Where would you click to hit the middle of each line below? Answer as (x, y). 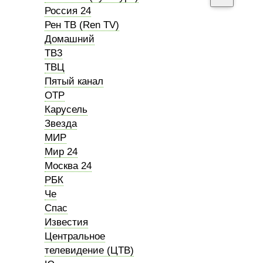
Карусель (66, 109)
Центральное (75, 236)
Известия (66, 222)
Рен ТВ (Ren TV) (82, 25)
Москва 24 (68, 166)
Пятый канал (74, 81)
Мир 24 (61, 152)
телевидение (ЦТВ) (89, 250)
